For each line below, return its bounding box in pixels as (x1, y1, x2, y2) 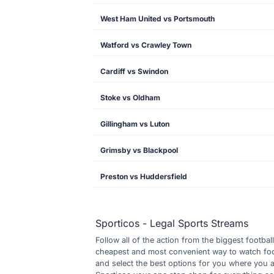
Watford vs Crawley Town (100, 40, 191, 50)
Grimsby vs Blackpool (100, 146, 178, 155)
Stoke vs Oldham (100, 93, 160, 102)
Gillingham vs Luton (100, 119, 169, 128)
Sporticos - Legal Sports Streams (95, 217, 248, 229)
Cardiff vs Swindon (100, 67, 168, 76)
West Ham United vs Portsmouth (100, 14, 215, 23)
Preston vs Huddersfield (100, 172, 187, 181)
